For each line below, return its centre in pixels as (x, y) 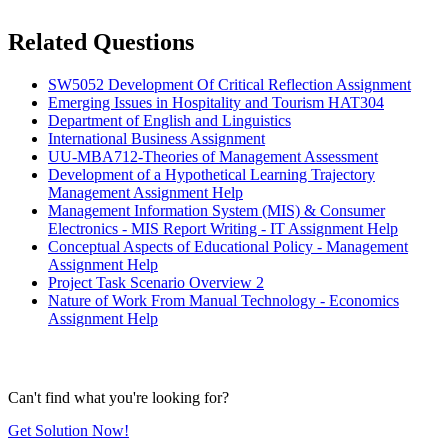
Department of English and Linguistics (169, 121)
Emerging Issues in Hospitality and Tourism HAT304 (216, 103)
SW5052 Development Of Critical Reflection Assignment (229, 85)
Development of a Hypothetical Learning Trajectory (211, 175)
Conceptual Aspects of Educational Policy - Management (228, 247)
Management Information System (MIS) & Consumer (216, 211)
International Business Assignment (156, 139)
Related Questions (101, 42)
